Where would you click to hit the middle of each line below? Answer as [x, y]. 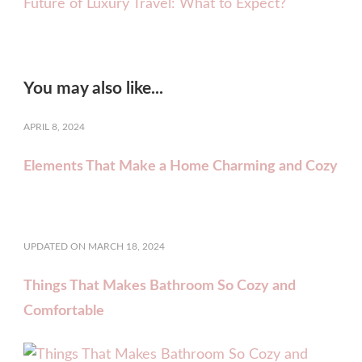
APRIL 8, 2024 [54, 126]
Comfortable [64, 311]
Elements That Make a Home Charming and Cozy [181, 166]
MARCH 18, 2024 [126, 246]
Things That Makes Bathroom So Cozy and [160, 286]
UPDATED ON [56, 246]
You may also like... [93, 88]
